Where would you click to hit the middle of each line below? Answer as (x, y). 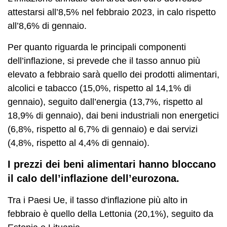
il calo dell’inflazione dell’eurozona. (93, 178)
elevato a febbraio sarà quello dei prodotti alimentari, (113, 74)
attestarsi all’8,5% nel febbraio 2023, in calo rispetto (112, 12)
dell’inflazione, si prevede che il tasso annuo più (104, 61)
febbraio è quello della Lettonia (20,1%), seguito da (110, 214)
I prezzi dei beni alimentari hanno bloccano (112, 164)
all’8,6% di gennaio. (47, 26)
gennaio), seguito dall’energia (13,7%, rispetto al (105, 102)
